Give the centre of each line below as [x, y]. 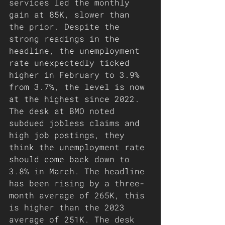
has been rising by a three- [77, 183]
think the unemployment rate [79, 147]
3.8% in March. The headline [79, 171]
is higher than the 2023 [69, 207]
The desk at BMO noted [64, 111]
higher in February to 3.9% [77, 75]
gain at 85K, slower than [72, 14]
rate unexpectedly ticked [72, 63]
